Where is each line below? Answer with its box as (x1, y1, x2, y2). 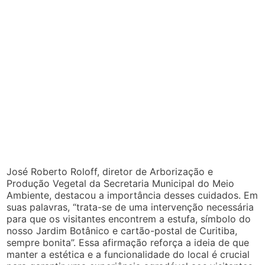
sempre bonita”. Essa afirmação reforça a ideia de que (7, 237, 250, 249)
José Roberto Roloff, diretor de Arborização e (7, 166, 214, 178)
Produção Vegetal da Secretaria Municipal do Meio (7, 177, 235, 190)
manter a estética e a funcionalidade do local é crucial (7, 248, 250, 261)
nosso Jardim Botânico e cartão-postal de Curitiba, (7, 225, 238, 237)
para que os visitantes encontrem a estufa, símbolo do (7, 213, 251, 225)
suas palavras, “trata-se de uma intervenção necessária (7, 201, 254, 214)
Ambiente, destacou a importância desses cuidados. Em (7, 189, 258, 202)
